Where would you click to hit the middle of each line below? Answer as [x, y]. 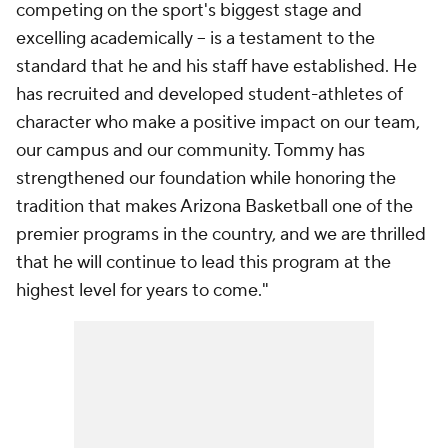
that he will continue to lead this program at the [203, 263]
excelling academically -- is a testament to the [195, 39]
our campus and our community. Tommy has [190, 151]
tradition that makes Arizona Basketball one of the [214, 207]
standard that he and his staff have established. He [216, 67]
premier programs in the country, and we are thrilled [221, 235]
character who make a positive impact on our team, [218, 123]
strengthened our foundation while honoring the [206, 179]
